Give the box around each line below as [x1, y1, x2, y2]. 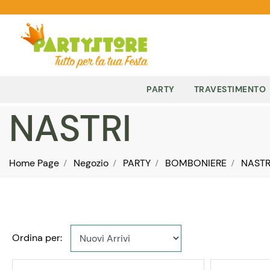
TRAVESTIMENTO [193, 84, 266, 95]
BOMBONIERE [165, 157, 227, 170]
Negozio [74, 157, 108, 170]
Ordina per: [12, 231, 62, 245]
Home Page [9, 157, 59, 170]
